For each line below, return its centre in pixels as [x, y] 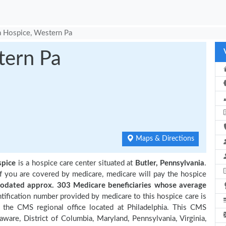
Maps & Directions [164, 139]
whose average [179, 185]
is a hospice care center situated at [75, 163]
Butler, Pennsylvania [170, 163]
